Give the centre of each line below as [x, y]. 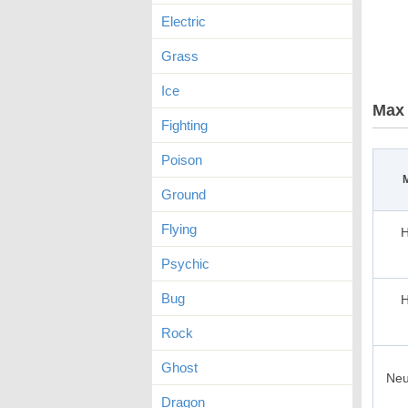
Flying [179, 229]
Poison [182, 160]
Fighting [184, 125]
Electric [184, 21]
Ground [184, 194]
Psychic [185, 264]
